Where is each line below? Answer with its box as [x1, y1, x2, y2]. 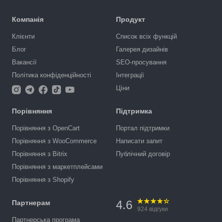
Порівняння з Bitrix [12, 150, 67, 158]
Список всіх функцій [116, 33, 177, 40]
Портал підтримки [116, 124, 169, 132]
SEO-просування [116, 58, 166, 66]
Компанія [12, 15, 44, 23]
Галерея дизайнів [116, 46, 168, 53]
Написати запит [116, 137, 163, 145]
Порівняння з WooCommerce [12, 137, 97, 145]
